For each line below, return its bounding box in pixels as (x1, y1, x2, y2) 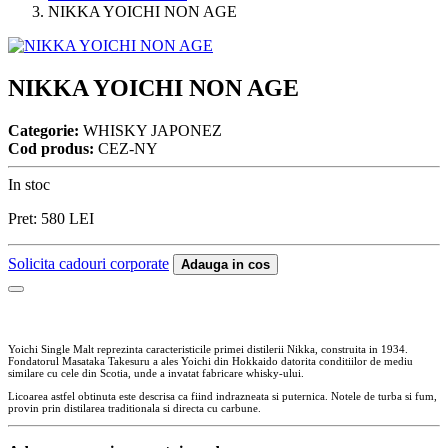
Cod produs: (8, 139, 94, 157)
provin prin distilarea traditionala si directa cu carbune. (8, 401, 261, 414)
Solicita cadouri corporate (8, 254, 169, 272)
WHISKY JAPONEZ (79, 121, 222, 139)
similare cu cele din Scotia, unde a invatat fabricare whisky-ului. (8, 366, 304, 379)
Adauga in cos (181, 256, 270, 272)
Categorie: (8, 121, 79, 139)
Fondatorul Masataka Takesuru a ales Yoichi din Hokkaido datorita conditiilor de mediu (8, 354, 413, 367)
